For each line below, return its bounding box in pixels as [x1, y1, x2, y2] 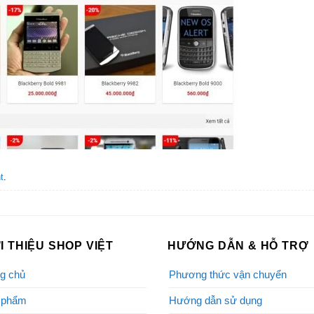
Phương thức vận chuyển [169, 268, 287, 280]
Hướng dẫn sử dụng [169, 294, 262, 306]
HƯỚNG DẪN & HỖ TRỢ [168, 240, 309, 252]
